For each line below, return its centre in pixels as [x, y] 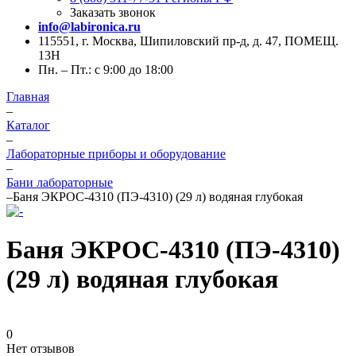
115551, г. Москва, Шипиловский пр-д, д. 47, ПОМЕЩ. [188, 41]
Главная [28, 97]
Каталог [28, 125]
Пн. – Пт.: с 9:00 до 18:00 [106, 70]
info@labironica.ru [89, 27]
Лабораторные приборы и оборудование [116, 154]
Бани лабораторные [60, 182]
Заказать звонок [113, 12]
